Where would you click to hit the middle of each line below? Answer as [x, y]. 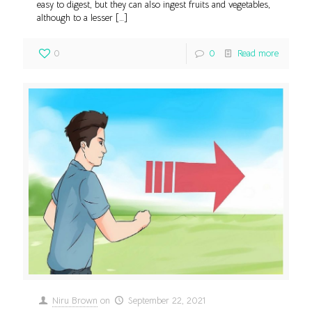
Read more [258, 54]
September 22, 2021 [167, 300]
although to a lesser [75, 18]
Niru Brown [75, 300]
